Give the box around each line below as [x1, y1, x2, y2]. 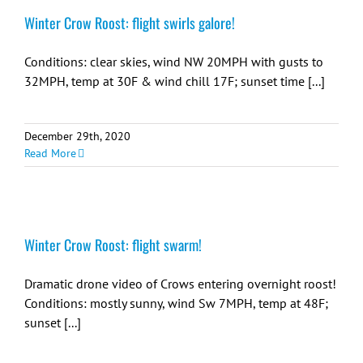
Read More [24, 146, 76, 160]
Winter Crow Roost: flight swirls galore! [24, 12, 235, 33]
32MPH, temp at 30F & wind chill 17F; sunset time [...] [24, 73, 325, 89]
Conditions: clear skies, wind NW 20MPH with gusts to [24, 53, 323, 70]
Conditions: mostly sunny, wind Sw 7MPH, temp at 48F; [24, 295, 328, 311]
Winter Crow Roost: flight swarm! [24, 234, 202, 255]
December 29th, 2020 [24, 129, 130, 143]
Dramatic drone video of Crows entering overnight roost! [24, 275, 336, 292]
